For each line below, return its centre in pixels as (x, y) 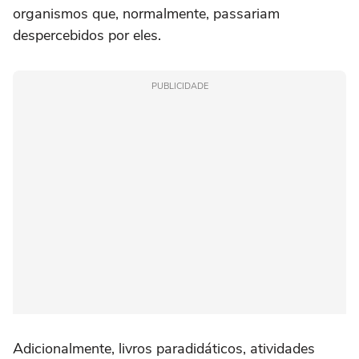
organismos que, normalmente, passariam (146, 14)
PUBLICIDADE (179, 86)
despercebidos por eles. (87, 35)
